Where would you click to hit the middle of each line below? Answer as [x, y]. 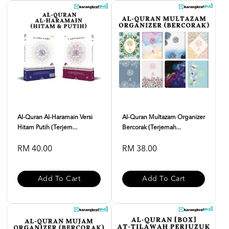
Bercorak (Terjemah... [151, 128]
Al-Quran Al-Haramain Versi [55, 118]
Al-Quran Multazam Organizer [163, 118]
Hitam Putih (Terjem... [47, 128]
